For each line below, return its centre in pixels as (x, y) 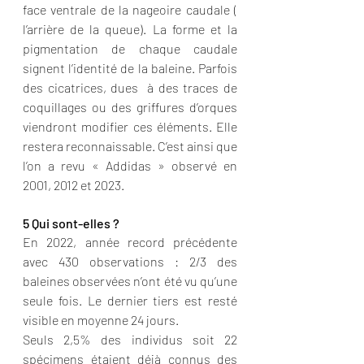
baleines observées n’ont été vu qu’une (130, 281)
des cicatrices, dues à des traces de (130, 87)
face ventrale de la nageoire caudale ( (130, 9)
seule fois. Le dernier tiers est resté (130, 300)
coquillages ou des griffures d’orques (130, 107)
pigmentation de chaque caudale (130, 48)
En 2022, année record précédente (130, 242)
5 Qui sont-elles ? (72, 223)
